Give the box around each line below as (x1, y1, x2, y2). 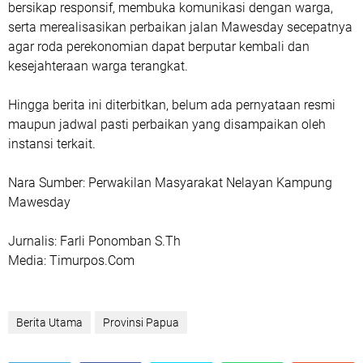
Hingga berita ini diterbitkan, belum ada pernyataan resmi (8, 96, 335, 113)
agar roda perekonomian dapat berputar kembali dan (8, 38, 310, 54)
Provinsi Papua (103, 315, 179, 329)
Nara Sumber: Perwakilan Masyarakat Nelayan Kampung (8, 174, 332, 190)
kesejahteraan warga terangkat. (8, 58, 188, 74)
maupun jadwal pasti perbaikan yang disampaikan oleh (8, 116, 326, 132)
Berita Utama (16, 315, 83, 329)
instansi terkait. (8, 135, 96, 152)
